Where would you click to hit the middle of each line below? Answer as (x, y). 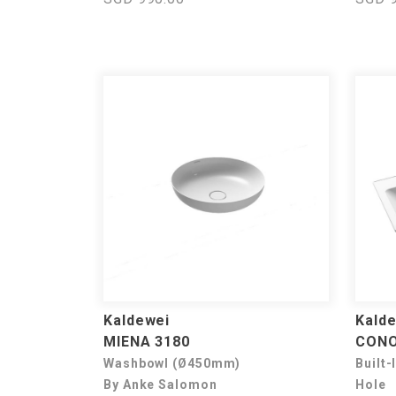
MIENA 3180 (147, 342)
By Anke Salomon (160, 385)
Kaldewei (137, 320)
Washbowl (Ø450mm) (172, 363)
